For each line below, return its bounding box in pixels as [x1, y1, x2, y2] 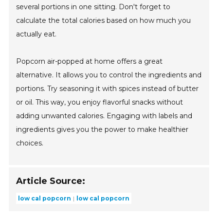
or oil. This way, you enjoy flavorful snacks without [16, 98, 183, 107]
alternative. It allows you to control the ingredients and [16, 71, 202, 80]
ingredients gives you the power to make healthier [16, 125, 189, 134]
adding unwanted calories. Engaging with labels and [16, 111, 193, 121]
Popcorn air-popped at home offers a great [16, 57, 163, 66]
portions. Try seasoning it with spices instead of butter [16, 84, 199, 93]
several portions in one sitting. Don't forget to [16, 2, 171, 12]
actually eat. [16, 30, 57, 39]
